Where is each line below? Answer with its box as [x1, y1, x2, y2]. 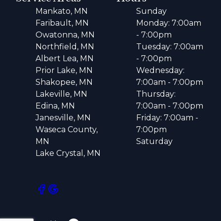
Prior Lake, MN [36, 66, 93, 75]
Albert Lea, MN [36, 54, 94, 64]
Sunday [136, 6, 167, 16]
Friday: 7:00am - [136, 113, 198, 123]
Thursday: [136, 89, 176, 99]
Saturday [136, 137, 173, 147]
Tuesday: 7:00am [136, 42, 203, 52]
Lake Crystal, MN [36, 148, 101, 158]
